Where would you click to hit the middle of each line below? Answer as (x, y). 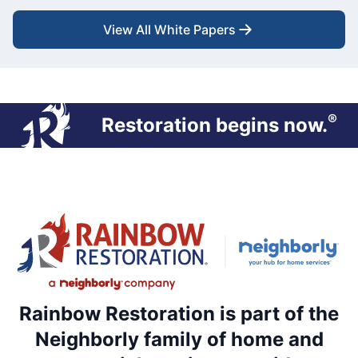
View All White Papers (169, 30)
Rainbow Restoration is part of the (179, 314)
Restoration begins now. (214, 125)
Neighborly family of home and (179, 340)
